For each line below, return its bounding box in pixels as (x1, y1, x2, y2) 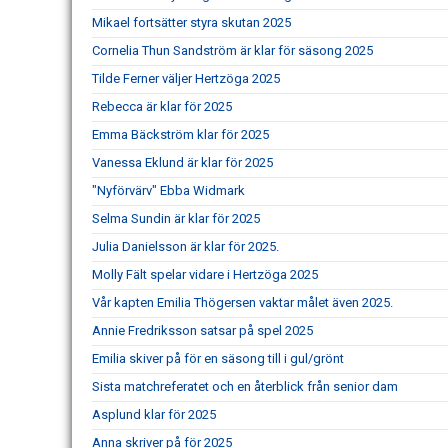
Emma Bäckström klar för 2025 (92, 127, 269, 142)
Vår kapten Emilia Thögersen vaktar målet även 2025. (92, 295, 393, 310)
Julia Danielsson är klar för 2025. (92, 239, 279, 254)
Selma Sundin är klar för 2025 (92, 211, 260, 226)
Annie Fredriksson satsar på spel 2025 (92, 323, 313, 338)
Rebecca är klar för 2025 (92, 99, 232, 114)
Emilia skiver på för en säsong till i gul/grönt (92, 351, 344, 366)
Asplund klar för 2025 (92, 407, 216, 422)
